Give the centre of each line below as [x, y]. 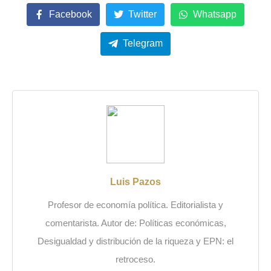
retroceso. [135, 260]
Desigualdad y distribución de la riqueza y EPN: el [135, 241]
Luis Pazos [135, 182]
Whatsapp [214, 14]
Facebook [71, 14]
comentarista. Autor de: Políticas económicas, [135, 223]
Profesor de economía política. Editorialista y [135, 205]
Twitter [142, 14]
